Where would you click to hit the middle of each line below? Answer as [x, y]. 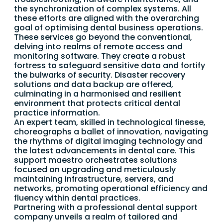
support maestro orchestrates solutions [96, 160]
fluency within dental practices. [77, 198]
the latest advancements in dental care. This [105, 151]
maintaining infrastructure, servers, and [94, 179]
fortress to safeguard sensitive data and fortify [110, 66]
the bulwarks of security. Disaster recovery [100, 75]
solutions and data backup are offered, [94, 85]
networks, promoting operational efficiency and [111, 189]
